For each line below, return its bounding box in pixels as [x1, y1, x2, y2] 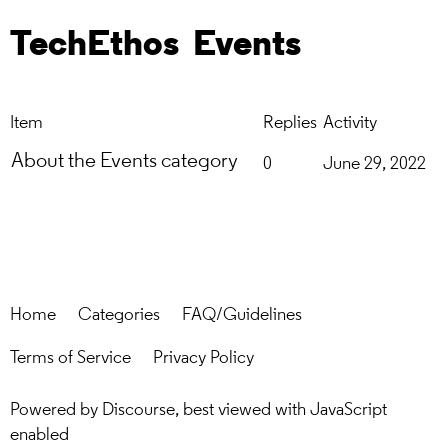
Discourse [102, 400, 175, 420]
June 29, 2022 [323, 154, 426, 174]
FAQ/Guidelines [182, 305, 302, 325]
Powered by [10, 400, 102, 420]
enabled [10, 425, 69, 445]
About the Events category [11, 150, 238, 172]
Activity [323, 113, 377, 133]
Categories [78, 305, 160, 325]
